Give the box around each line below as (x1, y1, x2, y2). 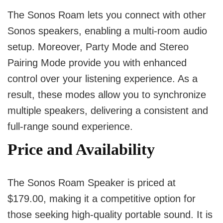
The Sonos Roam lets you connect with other (7, 9, 206, 20)
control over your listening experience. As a (7, 73, 198, 84)
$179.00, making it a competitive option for (7, 193, 196, 204)
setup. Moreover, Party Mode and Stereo (7, 41, 189, 52)
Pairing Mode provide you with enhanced (7, 57, 187, 68)
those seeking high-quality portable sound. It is (7, 209, 213, 220)
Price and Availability (7, 140, 155, 158)
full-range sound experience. (7, 120, 133, 132)
